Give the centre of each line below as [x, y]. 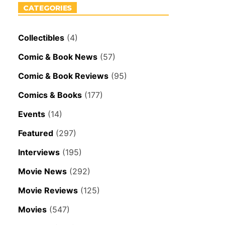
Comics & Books [50, 95]
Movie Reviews [48, 191]
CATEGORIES [48, 8]
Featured [36, 133]
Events [32, 114]
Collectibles [41, 38]
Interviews [39, 152]
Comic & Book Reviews [63, 76]
